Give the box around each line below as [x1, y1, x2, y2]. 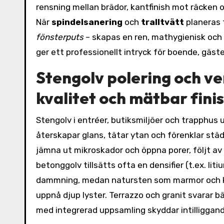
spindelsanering [51, 17, 122, 27]
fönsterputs [36, 32, 83, 42]
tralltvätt [141, 17, 184, 27]
